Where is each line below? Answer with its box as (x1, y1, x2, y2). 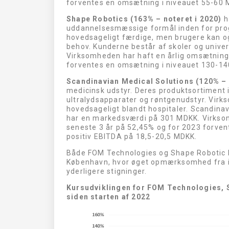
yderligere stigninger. (66, 167, 147, 176)
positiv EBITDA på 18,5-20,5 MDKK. (66, 132, 197, 141)
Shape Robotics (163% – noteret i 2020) (66, 15, 222, 24)
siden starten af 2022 (66, 193, 151, 201)
